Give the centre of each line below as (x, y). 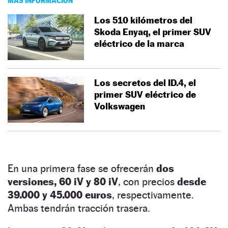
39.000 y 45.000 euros (60, 195)
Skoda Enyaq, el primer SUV (153, 32)
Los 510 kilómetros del (143, 20)
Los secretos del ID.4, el (145, 82)
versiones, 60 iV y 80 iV (63, 181)
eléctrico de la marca (139, 43)
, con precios (148, 181)
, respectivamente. (153, 195)
